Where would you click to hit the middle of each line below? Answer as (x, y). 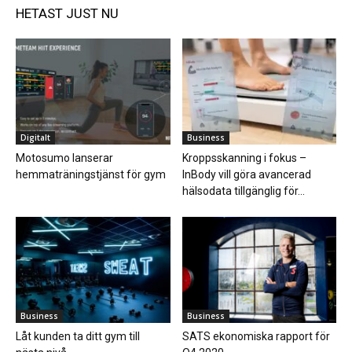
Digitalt (35, 138)
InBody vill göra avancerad (246, 175)
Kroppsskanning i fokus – (244, 158)
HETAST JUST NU (67, 13)
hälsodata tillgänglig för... (243, 191)
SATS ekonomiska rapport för (256, 337)
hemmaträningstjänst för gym (91, 175)
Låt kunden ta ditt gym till (78, 337)
